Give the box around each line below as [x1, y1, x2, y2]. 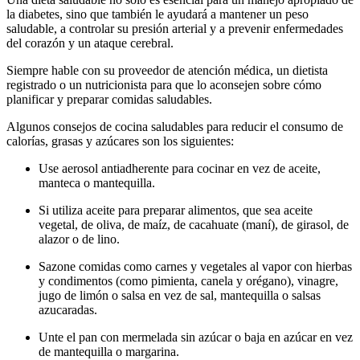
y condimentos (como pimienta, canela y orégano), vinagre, [39, 273, 338, 288]
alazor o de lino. [39, 231, 120, 246]
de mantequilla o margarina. [39, 344, 179, 358]
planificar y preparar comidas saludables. [6, 92, 212, 106]
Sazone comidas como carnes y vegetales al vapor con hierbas [39, 259, 352, 273]
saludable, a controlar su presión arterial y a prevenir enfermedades [6, 21, 343, 35]
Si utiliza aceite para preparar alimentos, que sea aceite [39, 202, 313, 217]
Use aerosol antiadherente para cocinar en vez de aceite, [39, 161, 321, 175]
